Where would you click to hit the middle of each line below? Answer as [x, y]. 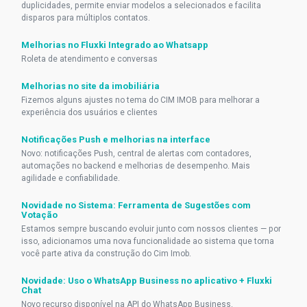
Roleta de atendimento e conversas [89, 59]
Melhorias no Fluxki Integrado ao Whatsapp [115, 45]
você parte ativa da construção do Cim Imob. [106, 254]
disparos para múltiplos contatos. [86, 18]
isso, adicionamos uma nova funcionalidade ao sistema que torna [148, 241]
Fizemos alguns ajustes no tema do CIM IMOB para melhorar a [140, 100]
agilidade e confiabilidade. [71, 178]
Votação [39, 215]
